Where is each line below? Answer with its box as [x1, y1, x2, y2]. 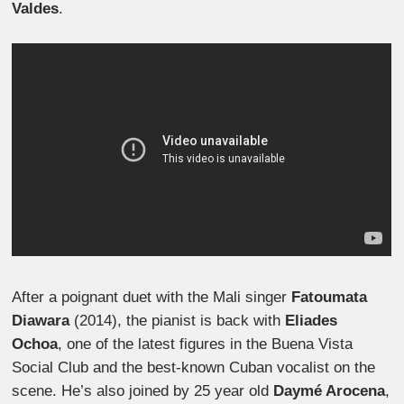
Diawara [12, 312, 70, 330]
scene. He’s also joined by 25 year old [12, 382, 274, 400]
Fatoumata [291, 289, 368, 307]
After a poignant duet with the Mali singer [12, 289, 292, 307]
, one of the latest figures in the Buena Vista [58, 335, 353, 353]
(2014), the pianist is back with [69, 312, 286, 330]
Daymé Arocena [273, 382, 386, 400]
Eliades [285, 312, 338, 330]
